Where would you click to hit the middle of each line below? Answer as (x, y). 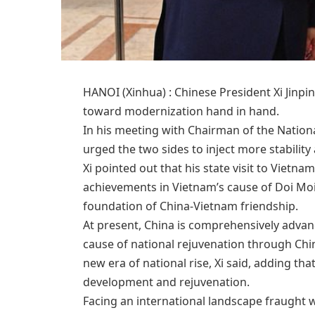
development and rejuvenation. (166, 282)
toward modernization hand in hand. (181, 111)
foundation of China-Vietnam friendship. (190, 206)
